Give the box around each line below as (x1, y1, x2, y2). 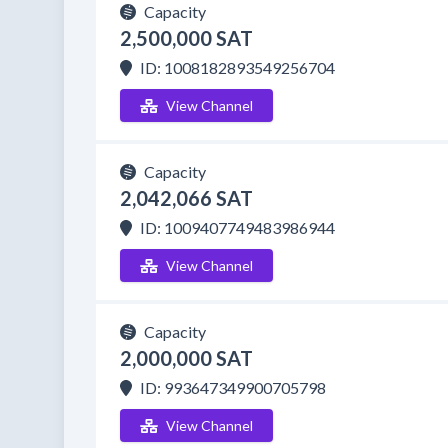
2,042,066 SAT (120, 186, 253, 210)
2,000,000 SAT (120, 346, 253, 370)
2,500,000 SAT (120, 26, 253, 50)
